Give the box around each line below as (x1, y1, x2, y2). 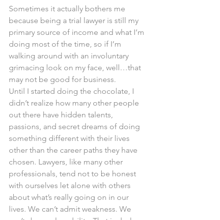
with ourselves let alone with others (9, 181, 133, 190)
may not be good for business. (9, 75, 116, 84)
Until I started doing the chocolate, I (9, 86, 136, 96)
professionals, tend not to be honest (9, 169, 138, 178)
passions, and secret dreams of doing (9, 122, 142, 131)
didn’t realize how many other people (9, 98, 141, 108)
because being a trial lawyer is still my (9, 16, 140, 25)
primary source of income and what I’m (9, 27, 146, 37)
